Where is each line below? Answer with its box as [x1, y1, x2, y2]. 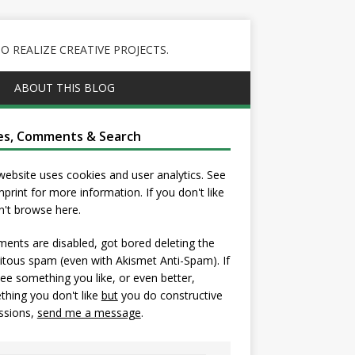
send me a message [36, 305, 141, 320]
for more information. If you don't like [27, 185, 224, 200]
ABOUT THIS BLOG [14, 80, 115, 95]
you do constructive [117, 288, 223, 303]
